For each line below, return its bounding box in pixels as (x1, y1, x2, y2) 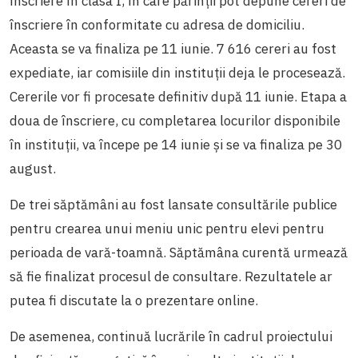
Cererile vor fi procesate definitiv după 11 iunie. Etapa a (10, 87, 347, 105)
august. (10, 159, 59, 177)
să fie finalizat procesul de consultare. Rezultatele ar (10, 267, 332, 285)
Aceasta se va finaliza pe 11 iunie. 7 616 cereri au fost (10, 39, 336, 58)
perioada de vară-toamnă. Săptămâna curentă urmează (10, 243, 348, 261)
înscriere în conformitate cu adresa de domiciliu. (10, 15, 304, 34)
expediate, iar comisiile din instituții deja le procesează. (10, 63, 345, 82)
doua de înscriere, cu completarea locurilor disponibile (10, 111, 340, 129)
